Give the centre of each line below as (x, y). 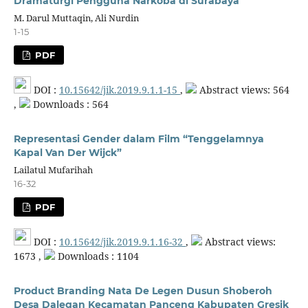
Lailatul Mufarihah (53, 169)
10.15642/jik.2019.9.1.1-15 (119, 89)
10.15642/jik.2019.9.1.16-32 (122, 241)
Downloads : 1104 (97, 256)
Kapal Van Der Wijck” (67, 152)
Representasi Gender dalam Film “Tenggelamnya (139, 139)
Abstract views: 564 (243, 89)
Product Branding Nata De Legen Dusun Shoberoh (143, 290)
